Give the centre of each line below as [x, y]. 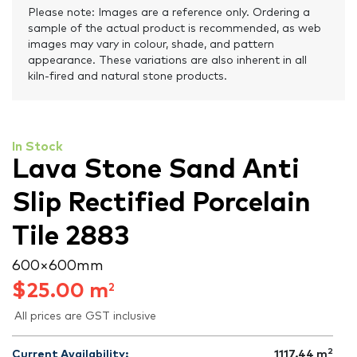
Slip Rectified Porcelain [161, 204]
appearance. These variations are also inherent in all [167, 61]
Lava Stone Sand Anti [156, 170]
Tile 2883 [71, 237]
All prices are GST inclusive [85, 317]
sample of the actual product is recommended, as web [175, 29]
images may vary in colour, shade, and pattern [151, 45]
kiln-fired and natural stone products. [127, 77]
